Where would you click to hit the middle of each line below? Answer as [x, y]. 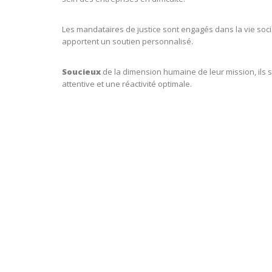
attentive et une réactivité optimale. [127, 84]
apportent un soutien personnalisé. [127, 41]
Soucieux [82, 72]
